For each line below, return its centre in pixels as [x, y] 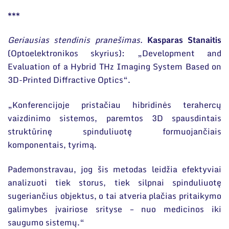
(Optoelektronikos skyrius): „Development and [114, 53]
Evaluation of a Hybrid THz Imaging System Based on [114, 67]
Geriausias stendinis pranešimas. [77, 40]
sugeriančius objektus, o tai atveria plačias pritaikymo [114, 196]
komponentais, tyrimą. [52, 144]
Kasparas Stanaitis [184, 40]
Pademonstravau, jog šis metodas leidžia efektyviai [114, 169]
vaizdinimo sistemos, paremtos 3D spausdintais [114, 118]
